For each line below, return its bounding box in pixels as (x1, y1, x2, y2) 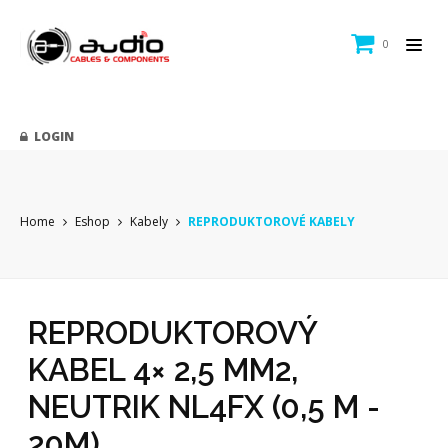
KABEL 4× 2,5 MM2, (28, 352, 298, 388)
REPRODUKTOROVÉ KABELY (188, 213, 355, 230)
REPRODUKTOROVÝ (28, 315, 317, 351)
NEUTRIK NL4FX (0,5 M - (28, 389, 380, 425)
